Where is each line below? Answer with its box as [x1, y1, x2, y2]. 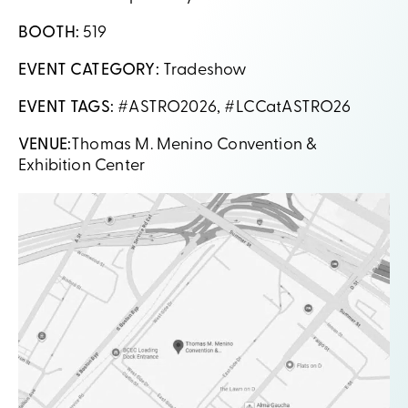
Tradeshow [158, 61, 248, 79]
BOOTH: [18, 24, 84, 42]
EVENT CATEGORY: [18, 61, 159, 79]
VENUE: [18, 136, 72, 154]
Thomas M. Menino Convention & [71, 136, 318, 154]
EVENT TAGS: [18, 98, 114, 117]
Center [94, 157, 146, 175]
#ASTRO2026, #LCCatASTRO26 [113, 98, 352, 117]
